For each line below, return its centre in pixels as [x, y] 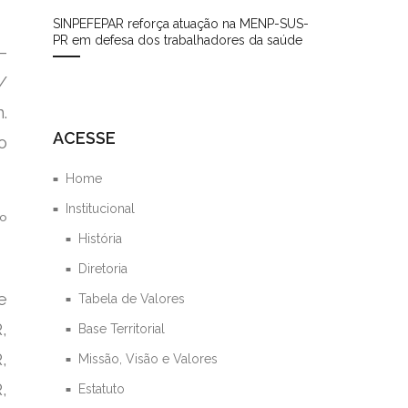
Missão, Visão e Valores [148, 358]
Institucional [101, 208]
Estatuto [102, 388]
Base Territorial [122, 328]
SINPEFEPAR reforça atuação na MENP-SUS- [181, 23]
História [101, 238]
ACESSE [85, 138]
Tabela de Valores [132, 298]
